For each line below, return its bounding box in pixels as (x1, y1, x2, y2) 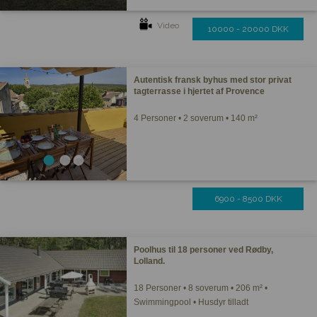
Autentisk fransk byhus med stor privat (134, 75, 292, 85)
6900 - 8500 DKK (214, 194, 282, 204)
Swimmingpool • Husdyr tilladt (134, 297, 249, 307)
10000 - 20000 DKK (207, 24, 289, 34)
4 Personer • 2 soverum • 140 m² (134, 113, 258, 123)
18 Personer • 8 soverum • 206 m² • (134, 283, 268, 293)
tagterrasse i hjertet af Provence (134, 86, 265, 96)
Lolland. (134, 256, 166, 266)
